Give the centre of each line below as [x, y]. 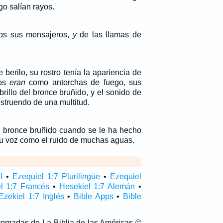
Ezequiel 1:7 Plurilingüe [56, 176]
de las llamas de [109, 35]
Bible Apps [93, 196]
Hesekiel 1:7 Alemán [97, 186]
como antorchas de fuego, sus [83, 82]
